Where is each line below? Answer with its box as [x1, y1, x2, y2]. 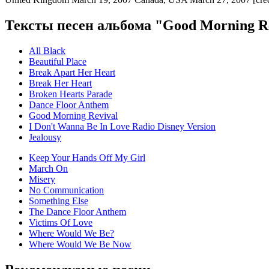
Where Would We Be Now [29, 239, 131, 250]
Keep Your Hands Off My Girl [29, 153, 145, 163]
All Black [29, 46, 65, 56]
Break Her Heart [29, 78, 92, 89]
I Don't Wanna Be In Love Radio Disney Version [29, 121, 216, 132]
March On [29, 163, 68, 174]
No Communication [29, 185, 104, 196]
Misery [29, 174, 55, 185]
